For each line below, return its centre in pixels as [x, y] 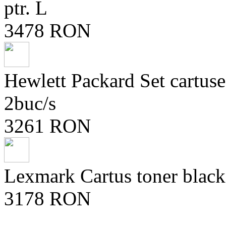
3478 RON [47, 31]
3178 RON [47, 199]
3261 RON [47, 126]
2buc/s [30, 103]
